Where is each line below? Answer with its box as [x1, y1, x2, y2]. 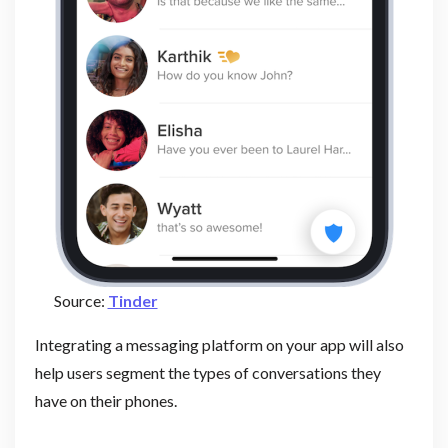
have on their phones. [34, 390, 177, 410]
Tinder [107, 290, 158, 310]
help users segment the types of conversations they [34, 362, 381, 382]
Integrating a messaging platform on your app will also [34, 334, 404, 354]
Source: [53, 290, 108, 310]
